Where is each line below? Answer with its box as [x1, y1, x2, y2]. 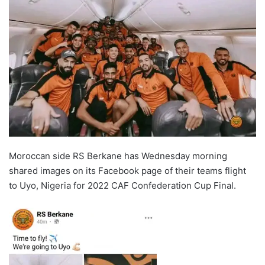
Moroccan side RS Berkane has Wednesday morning [9, 150, 227, 162]
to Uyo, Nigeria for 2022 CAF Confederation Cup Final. [9, 180, 236, 192]
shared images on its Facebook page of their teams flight [9, 165, 246, 177]
